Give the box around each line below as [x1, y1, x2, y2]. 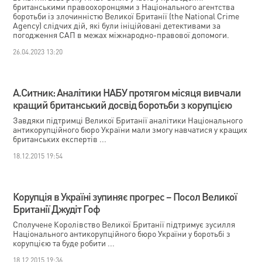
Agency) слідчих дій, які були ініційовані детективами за [13, 20, 221, 30]
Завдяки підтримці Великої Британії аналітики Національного [13, 115, 243, 125]
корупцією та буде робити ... [13, 237, 115, 248]
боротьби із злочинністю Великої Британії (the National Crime [13, 11, 240, 21]
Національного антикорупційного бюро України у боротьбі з [13, 228, 231, 239]
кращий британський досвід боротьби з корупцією [13, 98, 233, 111]
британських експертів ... [13, 133, 107, 144]
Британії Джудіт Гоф [13, 202, 101, 215]
